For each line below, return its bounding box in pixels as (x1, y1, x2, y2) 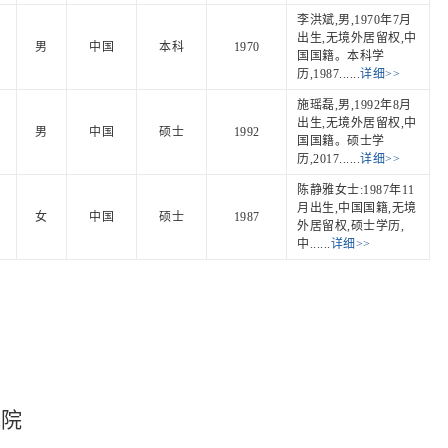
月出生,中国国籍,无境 (297, 201, 417, 215)
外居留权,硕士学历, (297, 219, 404, 233)
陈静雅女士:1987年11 (297, 183, 415, 197)
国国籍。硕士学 (297, 134, 385, 148)
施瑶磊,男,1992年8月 (297, 98, 412, 112)
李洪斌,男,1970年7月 (297, 13, 412, 27)
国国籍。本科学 (297, 49, 385, 63)
